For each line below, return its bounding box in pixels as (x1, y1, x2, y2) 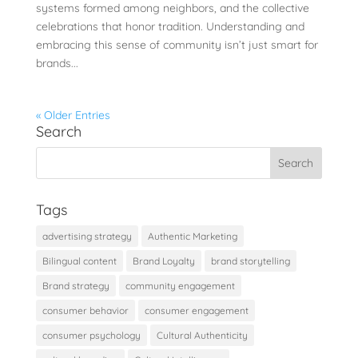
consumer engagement (144, 304, 249, 317)
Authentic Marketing (147, 230, 237, 243)
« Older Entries (35, 108, 110, 123)
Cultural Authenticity (156, 329, 248, 342)
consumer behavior (42, 304, 129, 317)
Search (35, 122, 82, 141)
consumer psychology (42, 329, 141, 342)
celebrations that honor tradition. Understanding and (35, 19, 304, 34)
